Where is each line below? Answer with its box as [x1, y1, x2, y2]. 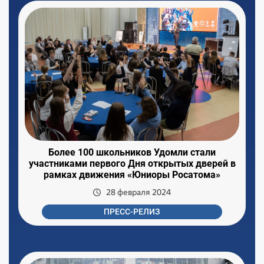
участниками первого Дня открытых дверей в [28, 157, 236, 169]
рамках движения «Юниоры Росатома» [44, 169, 220, 180]
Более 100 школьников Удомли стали [48, 146, 216, 158]
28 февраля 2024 [106, 186, 171, 197]
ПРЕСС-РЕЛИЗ [104, 207, 160, 217]
